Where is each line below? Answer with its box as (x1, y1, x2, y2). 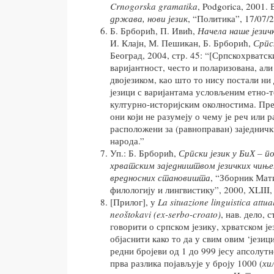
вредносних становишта (110, 171, 210, 184)
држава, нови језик (110, 12, 188, 25)
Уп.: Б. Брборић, (110, 147, 179, 160)
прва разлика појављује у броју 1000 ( (110, 257, 262, 270)
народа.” (110, 135, 144, 147)
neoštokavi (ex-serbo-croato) (110, 208, 221, 221)
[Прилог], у (110, 196, 158, 209)
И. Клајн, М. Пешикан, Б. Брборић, (110, 37, 253, 50)
